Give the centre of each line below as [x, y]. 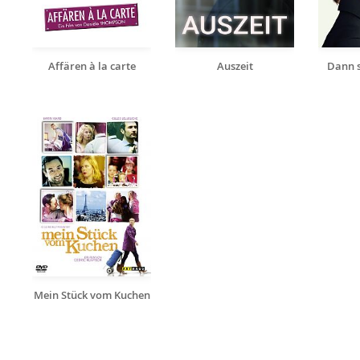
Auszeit [235, 66]
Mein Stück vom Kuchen [92, 295]
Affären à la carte [92, 66]
